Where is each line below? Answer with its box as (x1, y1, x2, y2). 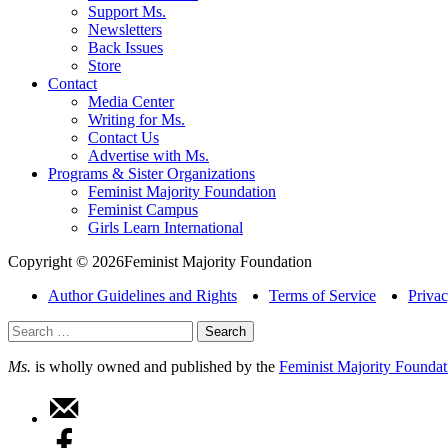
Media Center (88, 93, 174, 111)
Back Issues (88, 39, 163, 57)
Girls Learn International (88, 219, 243, 237)
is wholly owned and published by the (31, 358, 279, 376)
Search (7, 320, 50, 338)
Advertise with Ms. (88, 147, 209, 165)
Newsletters (88, 21, 162, 39)
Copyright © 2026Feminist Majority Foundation (8, 253, 312, 271)
